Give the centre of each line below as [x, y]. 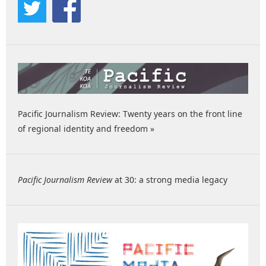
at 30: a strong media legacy [170, 179]
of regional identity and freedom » [86, 128]
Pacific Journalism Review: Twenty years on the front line [130, 113]
